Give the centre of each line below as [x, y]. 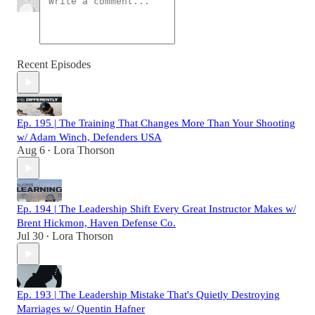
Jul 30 [30, 236]
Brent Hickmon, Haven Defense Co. [96, 223]
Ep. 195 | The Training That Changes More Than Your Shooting [156, 123]
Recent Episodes [54, 65]
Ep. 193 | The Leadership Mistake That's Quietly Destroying [148, 295]
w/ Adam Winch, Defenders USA [89, 137]
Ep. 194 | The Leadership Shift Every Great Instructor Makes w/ [156, 209]
